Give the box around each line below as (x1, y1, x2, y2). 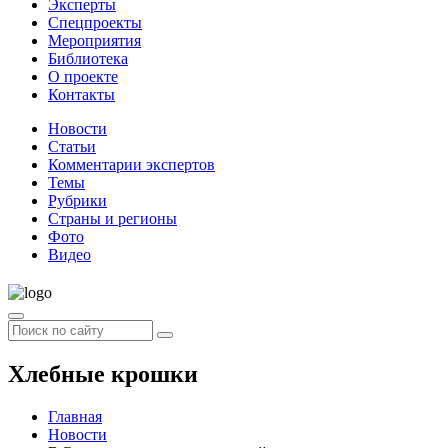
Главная (48, 407, 102, 425)
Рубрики (48, 192, 107, 209)
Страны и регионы (48, 210, 177, 227)
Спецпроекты (48, 14, 142, 31)
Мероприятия (48, 32, 141, 49)
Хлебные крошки (8, 360, 198, 387)
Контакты (48, 86, 115, 103)
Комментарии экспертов (48, 156, 215, 173)
